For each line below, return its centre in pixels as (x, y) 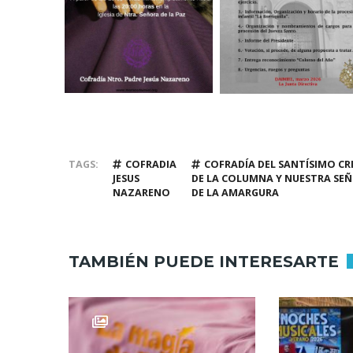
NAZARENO (141, 193)
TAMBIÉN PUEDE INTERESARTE (204, 261)
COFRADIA (151, 165)
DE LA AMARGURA (235, 193)
